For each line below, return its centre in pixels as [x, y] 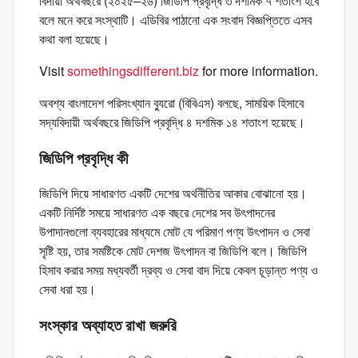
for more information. [259, 71]
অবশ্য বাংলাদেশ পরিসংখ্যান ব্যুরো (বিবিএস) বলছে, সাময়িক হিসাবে [171, 103]
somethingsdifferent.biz [133, 71]
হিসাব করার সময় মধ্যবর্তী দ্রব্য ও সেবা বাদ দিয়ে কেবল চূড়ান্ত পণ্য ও [179, 270]
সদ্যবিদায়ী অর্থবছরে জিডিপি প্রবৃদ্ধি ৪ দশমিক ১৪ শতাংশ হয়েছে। [172, 122]
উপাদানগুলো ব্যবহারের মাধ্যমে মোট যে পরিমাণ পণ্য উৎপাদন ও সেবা [175, 232]
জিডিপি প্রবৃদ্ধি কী [84, 157]
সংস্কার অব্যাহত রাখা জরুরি [108, 325]
